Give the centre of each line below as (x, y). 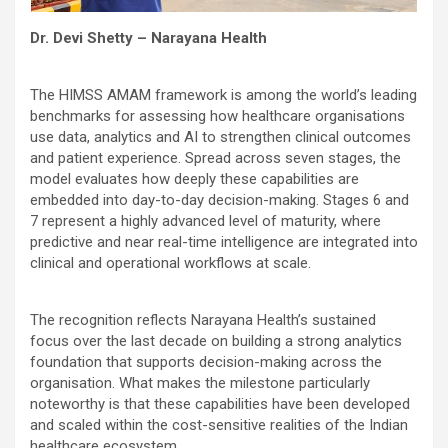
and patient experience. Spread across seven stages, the (215, 157)
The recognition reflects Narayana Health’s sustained (203, 319)
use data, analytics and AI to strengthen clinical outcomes (220, 136)
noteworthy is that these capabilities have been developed (220, 403)
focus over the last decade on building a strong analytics (216, 340)
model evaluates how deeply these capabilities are (194, 178)
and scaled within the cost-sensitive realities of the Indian (219, 424)
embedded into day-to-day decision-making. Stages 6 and (219, 199)
